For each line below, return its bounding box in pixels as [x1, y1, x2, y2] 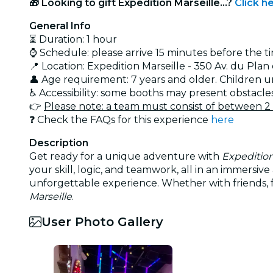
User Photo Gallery [41, 214, 163, 229]
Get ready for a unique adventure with [29, 150, 222, 162]
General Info [29, 19, 91, 32]
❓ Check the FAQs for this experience [29, 113, 211, 126]
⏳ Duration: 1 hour [29, 33, 117, 45]
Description [29, 136, 88, 149]
